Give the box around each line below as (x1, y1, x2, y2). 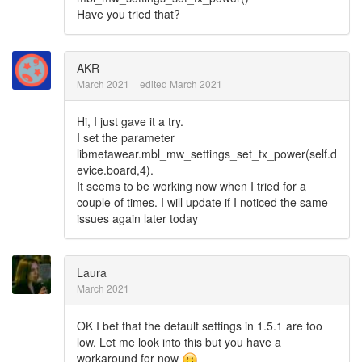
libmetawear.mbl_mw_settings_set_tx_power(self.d (77, 145, 337, 162)
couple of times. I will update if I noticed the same (77, 194, 328, 210)
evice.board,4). (77, 162, 154, 178)
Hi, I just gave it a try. (77, 113, 183, 129)
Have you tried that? (77, 6, 180, 22)
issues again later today (77, 210, 198, 226)
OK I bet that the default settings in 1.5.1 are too (77, 318, 322, 334)
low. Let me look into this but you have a (77, 334, 281, 350)
